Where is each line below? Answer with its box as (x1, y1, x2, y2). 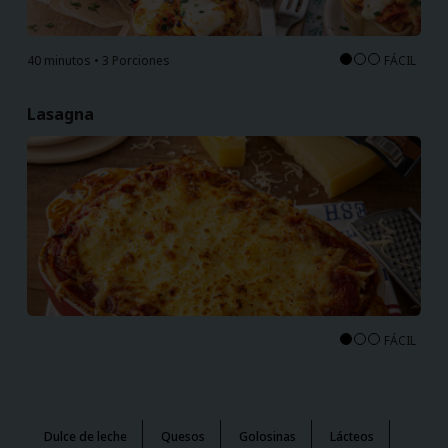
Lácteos (329, 428, 374, 446)
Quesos (160, 428, 205, 446)
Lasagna (27, 102, 94, 125)
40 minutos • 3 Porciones (27, 51, 170, 69)
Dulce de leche (43, 428, 127, 446)
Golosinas (238, 428, 296, 446)
